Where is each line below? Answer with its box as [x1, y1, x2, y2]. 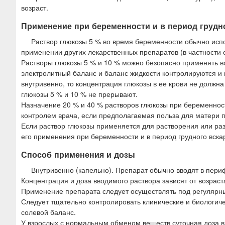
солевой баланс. [21, 206, 76, 217]
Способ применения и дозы [21, 148, 135, 160]
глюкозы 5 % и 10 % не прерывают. [21, 88, 138, 99]
